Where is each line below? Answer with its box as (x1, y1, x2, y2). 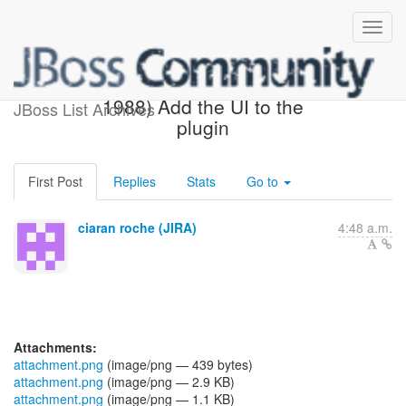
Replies (113, 172, 156, 190)
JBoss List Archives (14, 97, 155, 121)
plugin (176, 113, 229, 140)
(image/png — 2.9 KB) (103, 372, 235, 391)
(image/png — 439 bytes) (103, 355, 253, 373)
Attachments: (14, 338, 97, 356)
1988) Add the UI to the (101, 92, 304, 120)
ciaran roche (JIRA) (78, 218, 197, 237)
